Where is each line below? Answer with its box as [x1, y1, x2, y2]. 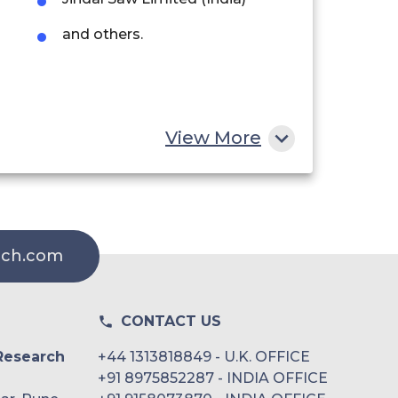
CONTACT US [121, 313, 221, 330]
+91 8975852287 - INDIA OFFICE [98, 370, 328, 387]
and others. [62, 25, 143, 43]
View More [165, 127, 261, 149]
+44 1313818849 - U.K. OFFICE [98, 348, 310, 366]
